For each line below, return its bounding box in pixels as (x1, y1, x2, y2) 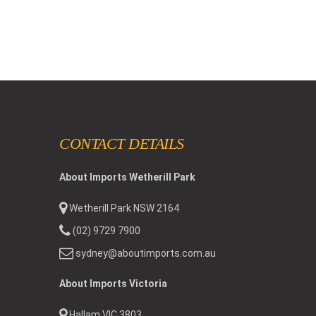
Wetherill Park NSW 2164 (67, 202, 180, 214)
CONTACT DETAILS (59, 135, 184, 153)
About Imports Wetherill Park (59, 171, 196, 183)
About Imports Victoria (59, 278, 168, 290)
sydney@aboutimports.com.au (75, 248, 217, 260)
